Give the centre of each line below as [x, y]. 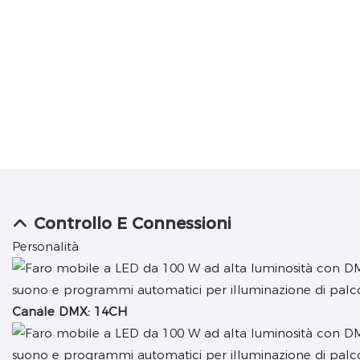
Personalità [45, 247]
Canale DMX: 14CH [70, 312]
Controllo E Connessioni [132, 224]
